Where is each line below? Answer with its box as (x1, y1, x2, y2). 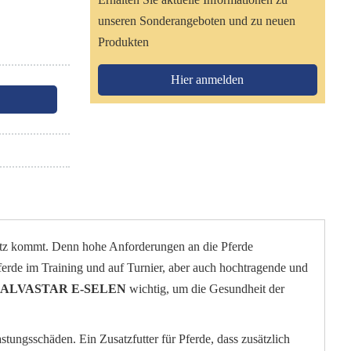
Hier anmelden (171, 73, 244, 87)
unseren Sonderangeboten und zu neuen (97, 14, 295, 28)
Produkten (97, 35, 149, 49)
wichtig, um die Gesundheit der (126, 282, 285, 296)
